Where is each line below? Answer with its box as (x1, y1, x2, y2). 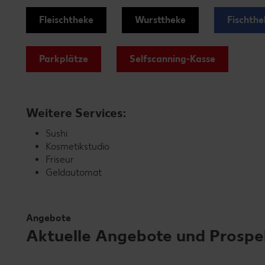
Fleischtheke (39, 14, 93, 25)
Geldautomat (46, 167, 102, 178)
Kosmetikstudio (46, 141, 109, 152)
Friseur (46, 154, 74, 165)
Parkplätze (39, 53, 88, 64)
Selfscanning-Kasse (130, 53, 215, 64)
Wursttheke (135, 14, 186, 25)
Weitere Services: (26, 105, 126, 120)
